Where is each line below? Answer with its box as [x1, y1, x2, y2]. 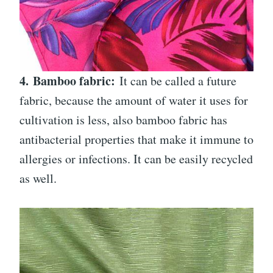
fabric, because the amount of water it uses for [19, 91, 248, 108]
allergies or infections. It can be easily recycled [19, 150, 253, 167]
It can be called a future [119, 72, 236, 89]
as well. [19, 169, 57, 186]
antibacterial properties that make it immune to [19, 130, 253, 147]
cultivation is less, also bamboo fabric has [19, 111, 227, 128]
